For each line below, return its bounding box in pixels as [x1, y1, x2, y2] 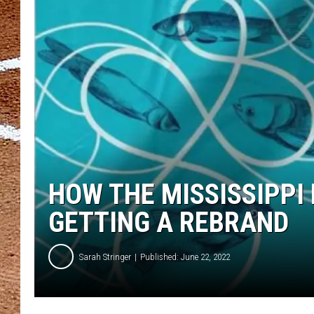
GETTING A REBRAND [48, 206, 289, 240]
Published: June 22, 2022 [140, 251, 230, 262]
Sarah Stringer [79, 251, 131, 262]
